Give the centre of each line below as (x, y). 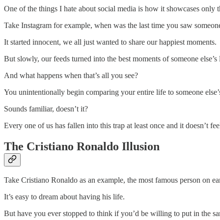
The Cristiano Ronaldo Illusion (82, 146)
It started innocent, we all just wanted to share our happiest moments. (110, 42)
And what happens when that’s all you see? (71, 75)
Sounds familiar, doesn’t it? (46, 109)
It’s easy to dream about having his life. (64, 197)
